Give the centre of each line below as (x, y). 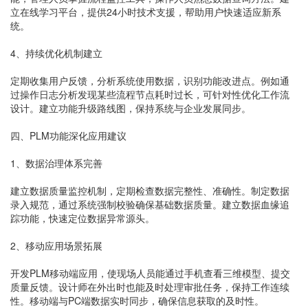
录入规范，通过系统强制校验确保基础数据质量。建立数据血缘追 (150, 204)
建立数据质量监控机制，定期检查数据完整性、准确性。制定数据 (150, 190)
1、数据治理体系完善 (56, 163)
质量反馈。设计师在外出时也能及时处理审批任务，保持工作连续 (150, 287)
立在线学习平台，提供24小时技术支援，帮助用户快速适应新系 (146, 12)
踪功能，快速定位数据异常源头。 (82, 218)
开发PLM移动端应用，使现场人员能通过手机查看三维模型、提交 (150, 273)
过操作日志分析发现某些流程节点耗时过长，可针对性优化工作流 (150, 94)
